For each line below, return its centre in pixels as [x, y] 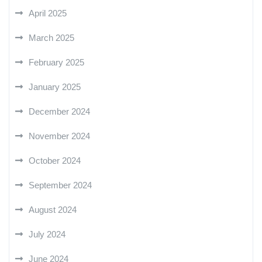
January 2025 [55, 87]
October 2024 [55, 160]
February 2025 [56, 62]
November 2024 [59, 136]
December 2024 [59, 111]
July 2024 [47, 234]
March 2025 [51, 37]
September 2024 [60, 185]
